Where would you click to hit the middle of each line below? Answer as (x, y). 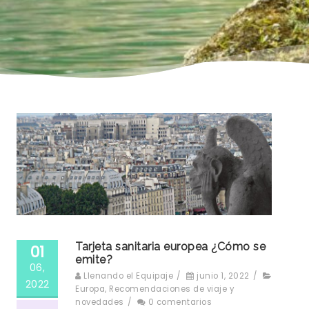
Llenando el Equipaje (128, 276)
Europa (90, 289)
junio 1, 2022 (223, 276)
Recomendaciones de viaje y (171, 289)
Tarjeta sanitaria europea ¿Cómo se (170, 246)
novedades (100, 302)
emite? (94, 259)
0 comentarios (180, 302)
